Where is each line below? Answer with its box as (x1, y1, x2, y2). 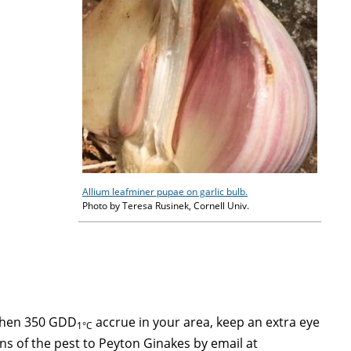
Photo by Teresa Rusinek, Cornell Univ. (82, 199, 249, 213)
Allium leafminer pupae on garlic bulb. (82, 185, 248, 199)
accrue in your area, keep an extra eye (92, 313, 320, 331)
